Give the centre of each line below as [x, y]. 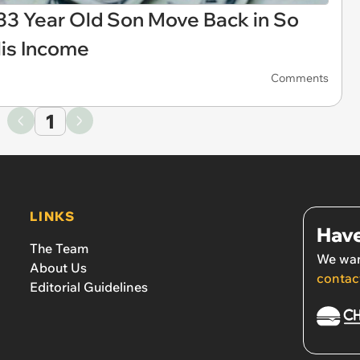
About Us [59, 268]
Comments [300, 78]
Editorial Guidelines [89, 287]
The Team [59, 249]
